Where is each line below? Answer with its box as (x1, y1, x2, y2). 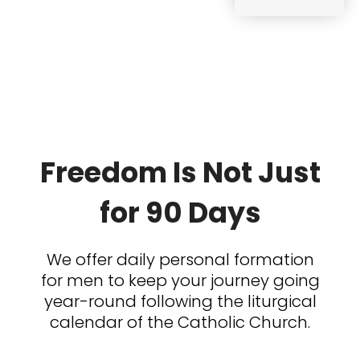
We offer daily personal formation (46, 247, 314, 271)
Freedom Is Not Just (39, 152, 321, 192)
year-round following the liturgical (43, 289, 317, 313)
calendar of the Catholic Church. (50, 310, 310, 333)
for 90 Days (99, 192, 261, 232)
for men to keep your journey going (40, 268, 320, 292)
